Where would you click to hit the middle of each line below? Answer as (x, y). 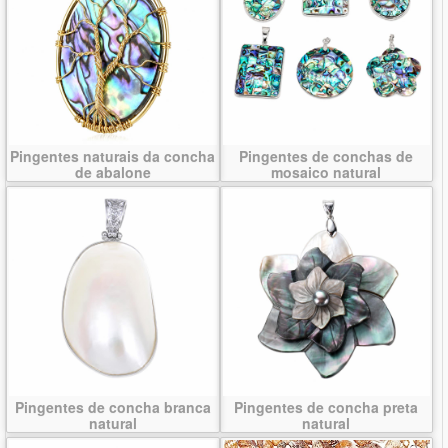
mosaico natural (326, 171)
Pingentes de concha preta (326, 407)
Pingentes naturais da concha (113, 155)
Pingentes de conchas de (326, 155)
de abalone (112, 171)
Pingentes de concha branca (112, 407)
